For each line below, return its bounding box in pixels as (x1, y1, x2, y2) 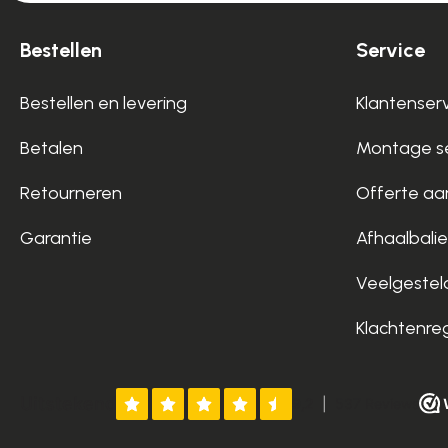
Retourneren (20, 181, 122, 204)
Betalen (20, 136, 83, 159)
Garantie (20, 226, 92, 249)
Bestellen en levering (20, 91, 187, 114)
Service (356, 37, 425, 62)
